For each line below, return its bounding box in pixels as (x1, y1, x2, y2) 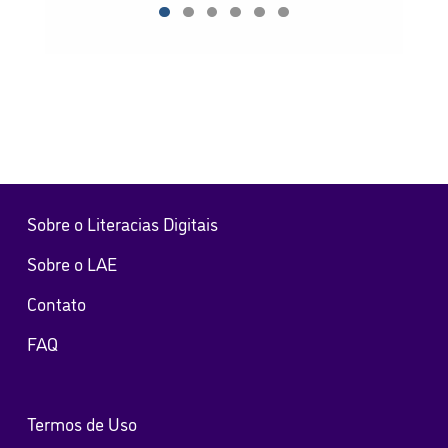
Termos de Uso (26, 410, 137, 435)
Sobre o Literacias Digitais (26, 210, 218, 235)
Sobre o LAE (26, 250, 117, 275)
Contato (26, 290, 86, 315)
